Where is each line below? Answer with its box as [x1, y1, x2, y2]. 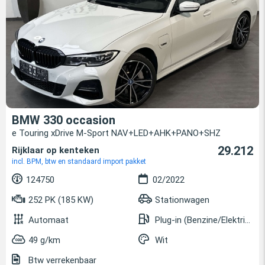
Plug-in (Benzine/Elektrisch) [155, 215, 245, 226]
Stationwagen [155, 195, 209, 206]
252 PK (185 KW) [26, 195, 93, 206]
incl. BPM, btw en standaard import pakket [12, 157, 146, 166]
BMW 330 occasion [12, 113, 115, 128]
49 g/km [28, 235, 60, 246]
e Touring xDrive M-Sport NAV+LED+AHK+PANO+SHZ [12, 128, 221, 139]
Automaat [28, 215, 69, 226]
